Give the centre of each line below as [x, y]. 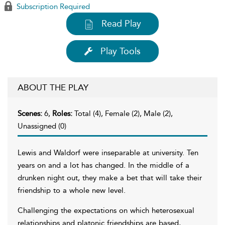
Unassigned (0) [42, 126]
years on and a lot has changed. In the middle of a [103, 165]
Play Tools [121, 51]
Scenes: [31, 113]
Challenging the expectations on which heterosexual [106, 210]
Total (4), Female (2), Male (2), [124, 113]
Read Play [121, 24]
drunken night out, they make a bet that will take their [110, 178]
